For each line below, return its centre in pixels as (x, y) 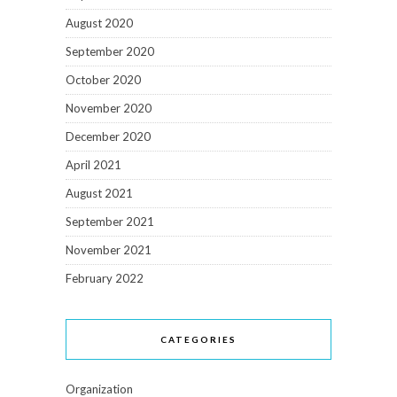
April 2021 (93, 165)
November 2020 (109, 109)
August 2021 (99, 194)
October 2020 (103, 80)
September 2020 (110, 52)
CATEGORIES (198, 340)
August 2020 (99, 23)
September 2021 (110, 222)
